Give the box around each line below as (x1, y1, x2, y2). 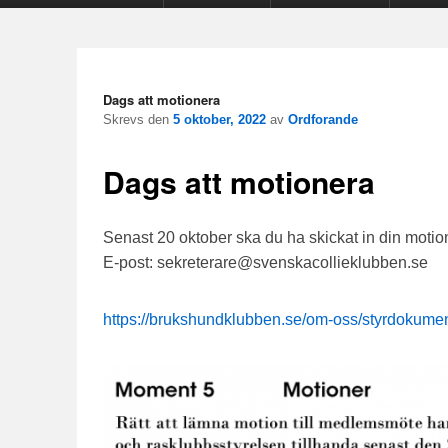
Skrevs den (103, 111, 173, 127)
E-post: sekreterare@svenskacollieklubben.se (103, 254, 428, 272)
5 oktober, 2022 (173, 111, 266, 127)
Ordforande (288, 111, 358, 127)
